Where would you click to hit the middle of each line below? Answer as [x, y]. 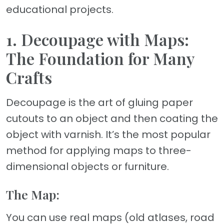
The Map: [33, 194]
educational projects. [60, 9]
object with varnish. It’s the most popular [108, 134]
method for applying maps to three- [99, 150]
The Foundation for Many [100, 58]
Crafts [29, 77]
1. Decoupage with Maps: [97, 39]
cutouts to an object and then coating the [112, 118]
